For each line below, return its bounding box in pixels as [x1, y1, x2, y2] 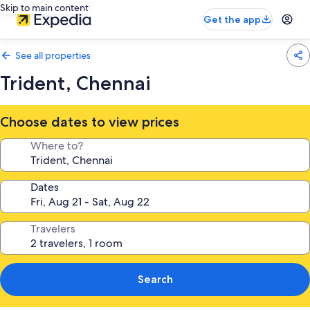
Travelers [30, 221, 75, 236]
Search [137, 273, 173, 286]
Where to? [30, 138, 83, 153]
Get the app [203, 13, 261, 26]
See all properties [15, 49, 91, 62]
